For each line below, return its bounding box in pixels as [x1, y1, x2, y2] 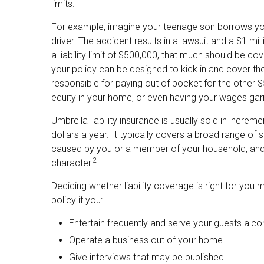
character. [51, 157, 93, 169]
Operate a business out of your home [69, 235, 223, 246]
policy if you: [51, 194, 103, 206]
